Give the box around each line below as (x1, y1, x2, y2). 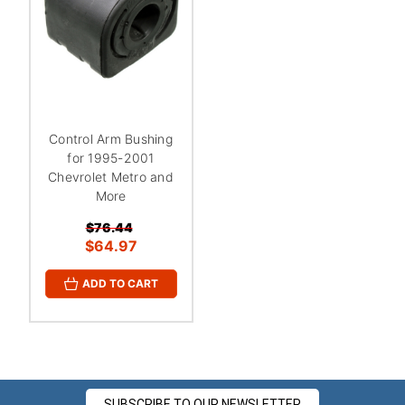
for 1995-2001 (67, 149, 155, 165)
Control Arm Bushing (49, 130, 173, 146)
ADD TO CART (81, 277, 158, 291)
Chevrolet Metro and (48, 168, 174, 184)
